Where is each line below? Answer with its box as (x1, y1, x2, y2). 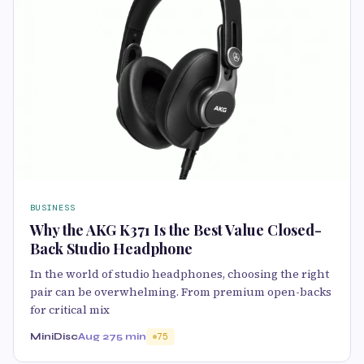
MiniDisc (30, 331, 78, 343)
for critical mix (30, 301, 110, 318)
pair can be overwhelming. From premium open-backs (30, 284, 331, 301)
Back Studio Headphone (30, 239, 193, 259)
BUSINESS (30, 202, 76, 214)
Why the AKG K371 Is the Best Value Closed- (30, 220, 322, 240)
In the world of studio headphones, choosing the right (30, 266, 329, 283)
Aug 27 (78, 331, 116, 343)
